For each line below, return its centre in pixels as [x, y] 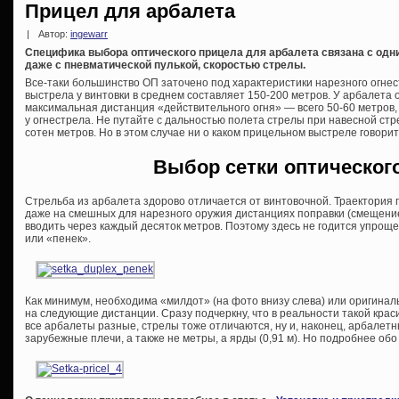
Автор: [53, 34]
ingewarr [89, 34]
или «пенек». [58, 238]
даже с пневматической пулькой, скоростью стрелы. [165, 65]
